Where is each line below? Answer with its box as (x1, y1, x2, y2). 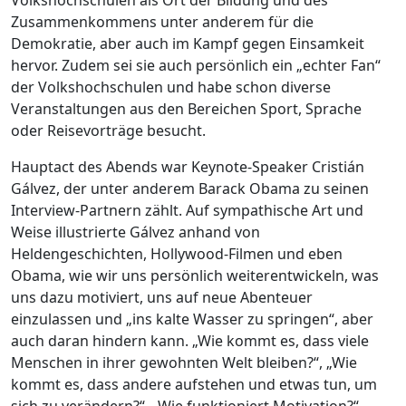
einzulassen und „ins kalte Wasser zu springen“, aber (11, 309, 373, 329)
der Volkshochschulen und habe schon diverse (11, 77, 331, 97)
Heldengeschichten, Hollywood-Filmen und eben (11, 244, 343, 264)
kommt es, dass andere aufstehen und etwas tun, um (11, 374, 377, 394)
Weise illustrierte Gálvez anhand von (11, 222, 260, 242)
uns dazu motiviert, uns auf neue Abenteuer (11, 287, 313, 307)
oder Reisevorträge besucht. (11, 121, 206, 140)
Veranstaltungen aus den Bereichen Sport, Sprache (11, 99, 362, 119)
